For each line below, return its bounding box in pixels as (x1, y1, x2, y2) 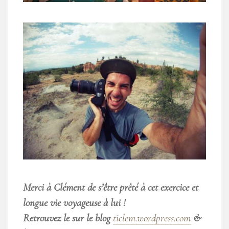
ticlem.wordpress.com (113, 211, 191, 224)
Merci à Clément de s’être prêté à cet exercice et (23, 180, 198, 194)
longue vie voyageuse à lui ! (23, 196, 126, 209)
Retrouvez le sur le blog (23, 211, 113, 224)
